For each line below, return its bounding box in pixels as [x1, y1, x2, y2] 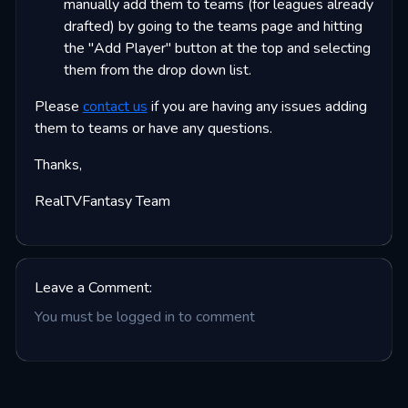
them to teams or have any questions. [34, 118, 272, 139]
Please [34, 97, 83, 117]
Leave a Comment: [34, 278, 152, 299]
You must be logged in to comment [34, 307, 255, 328]
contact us [82, 97, 148, 117]
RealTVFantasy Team [34, 191, 170, 212]
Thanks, [34, 155, 82, 176]
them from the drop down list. [63, 60, 251, 81]
